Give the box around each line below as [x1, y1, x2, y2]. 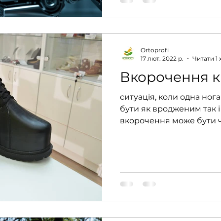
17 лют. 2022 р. [141, 55, 184, 63]
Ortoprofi [141, 46, 169, 54]
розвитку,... [120, 128, 164, 138]
